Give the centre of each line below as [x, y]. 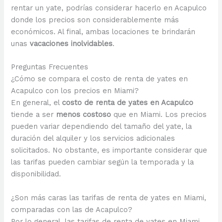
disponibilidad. [36, 174]
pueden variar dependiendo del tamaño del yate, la [102, 127]
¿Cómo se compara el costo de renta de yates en [100, 79]
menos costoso [84, 115]
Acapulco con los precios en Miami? [75, 91]
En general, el [37, 103]
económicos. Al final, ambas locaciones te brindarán [103, 32]
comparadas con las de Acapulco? [72, 209]
